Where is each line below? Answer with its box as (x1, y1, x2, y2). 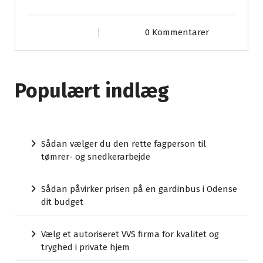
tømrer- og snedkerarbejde (41, 151, 150, 163)
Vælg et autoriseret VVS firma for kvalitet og (41, 229, 219, 240)
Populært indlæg (15, 79, 169, 103)
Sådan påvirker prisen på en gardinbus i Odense (41, 184, 237, 195)
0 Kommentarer (144, 27, 209, 38)
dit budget (41, 197, 83, 208)
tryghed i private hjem (41, 242, 130, 253)
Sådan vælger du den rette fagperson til (41, 139, 206, 150)
